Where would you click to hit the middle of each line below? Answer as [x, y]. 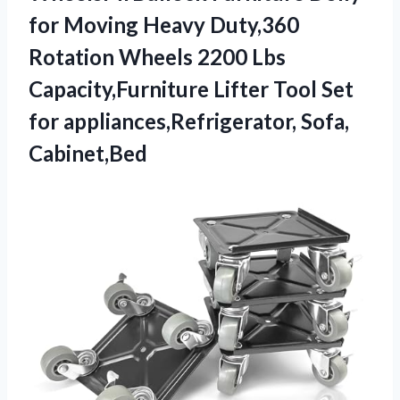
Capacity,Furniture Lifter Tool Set [191, 88]
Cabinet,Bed [88, 153]
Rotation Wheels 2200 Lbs [157, 56]
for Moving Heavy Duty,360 [164, 24]
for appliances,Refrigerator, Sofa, [189, 121]
